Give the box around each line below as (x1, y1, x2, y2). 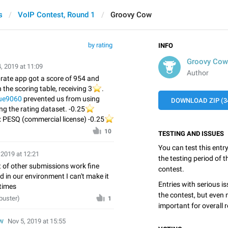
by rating (88, 41, 112, 49)
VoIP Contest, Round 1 (18, 10, 95, 19)
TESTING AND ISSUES (158, 130, 224, 137)
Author (187, 69, 209, 77)
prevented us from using (22, 95, 100, 103)
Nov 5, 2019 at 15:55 (8, 217, 66, 225)
